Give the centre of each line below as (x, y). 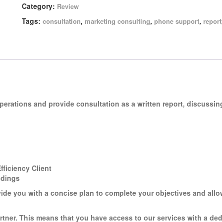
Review (68, 6)
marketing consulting (117, 21)
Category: (39, 6)
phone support (177, 21)
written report (160, 103)
